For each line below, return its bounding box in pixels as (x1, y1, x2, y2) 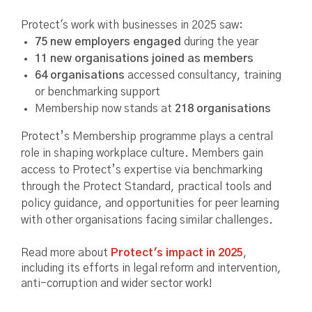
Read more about (21, 247, 111, 259)
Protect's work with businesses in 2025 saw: (21, 19, 243, 31)
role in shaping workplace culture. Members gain (21, 148, 263, 159)
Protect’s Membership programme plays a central (21, 131, 273, 143)
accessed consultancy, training (125, 70, 281, 81)
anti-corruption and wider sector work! (21, 278, 212, 290)
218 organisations (175, 103, 271, 115)
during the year (181, 36, 258, 48)
